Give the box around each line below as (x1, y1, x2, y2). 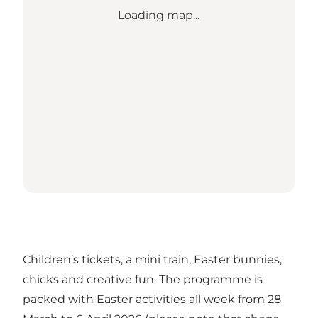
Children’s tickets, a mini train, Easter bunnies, (23, 253, 282, 267)
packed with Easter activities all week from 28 (23, 292, 281, 307)
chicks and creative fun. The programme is (23, 273, 263, 287)
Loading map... (118, 9, 200, 23)
